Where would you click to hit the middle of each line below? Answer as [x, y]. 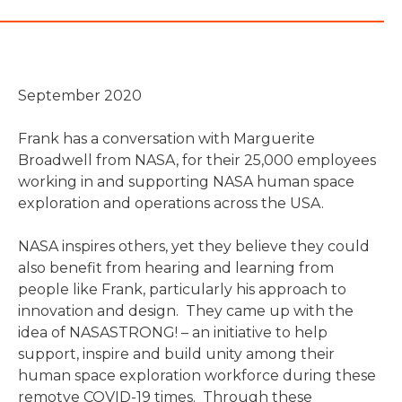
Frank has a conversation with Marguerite [166, 138]
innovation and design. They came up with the [186, 310]
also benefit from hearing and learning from [176, 267]
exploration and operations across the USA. [171, 203]
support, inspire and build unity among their [176, 354]
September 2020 [80, 95]
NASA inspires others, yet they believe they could [194, 246]
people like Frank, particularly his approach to [182, 289]
